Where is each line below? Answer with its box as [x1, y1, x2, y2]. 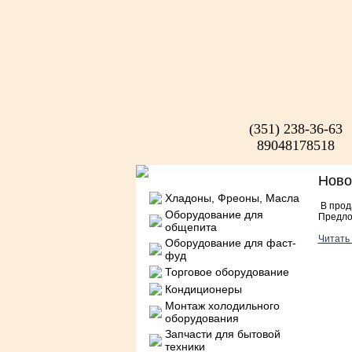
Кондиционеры [164, 283, 242, 295]
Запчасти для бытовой [164, 328, 280, 340]
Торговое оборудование [164, 266, 289, 278]
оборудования [164, 312, 239, 324]
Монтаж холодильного [164, 299, 280, 312]
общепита [164, 221, 217, 233]
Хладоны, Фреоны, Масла [164, 192, 299, 204]
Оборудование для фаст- [164, 236, 296, 249]
